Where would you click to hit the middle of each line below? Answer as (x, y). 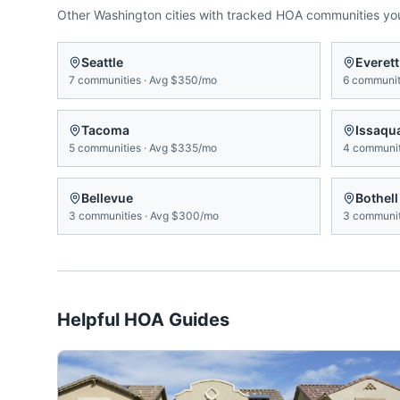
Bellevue (107, 198)
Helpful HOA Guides (143, 320)
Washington (128, 15)
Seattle (102, 62)
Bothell (377, 198)
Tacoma (105, 130)
